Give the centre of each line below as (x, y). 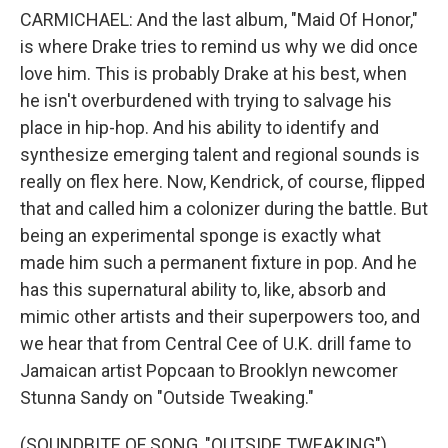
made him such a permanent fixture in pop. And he (218, 262)
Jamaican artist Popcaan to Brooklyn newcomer (209, 370)
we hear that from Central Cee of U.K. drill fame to (215, 343)
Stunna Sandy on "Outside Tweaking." (167, 397)
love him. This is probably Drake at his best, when (213, 73)
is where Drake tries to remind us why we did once (219, 46)
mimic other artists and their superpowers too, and (220, 316)
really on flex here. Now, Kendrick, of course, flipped (222, 181)
